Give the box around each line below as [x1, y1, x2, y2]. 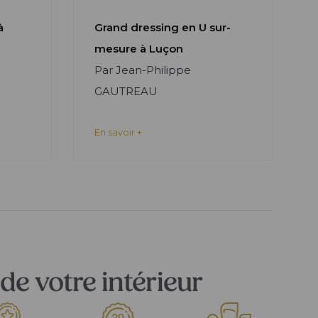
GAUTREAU [94, 84, 158, 98]
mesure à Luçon [94, 42, 183, 55]
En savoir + [94, 126, 142, 138]
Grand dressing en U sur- [94, 21, 231, 34]
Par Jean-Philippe [94, 63, 191, 77]
